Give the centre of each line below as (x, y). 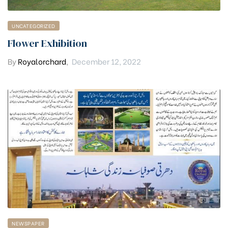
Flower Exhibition (47, 43)
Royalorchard (42, 61)
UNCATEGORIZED (34, 25)
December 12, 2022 (106, 61)
